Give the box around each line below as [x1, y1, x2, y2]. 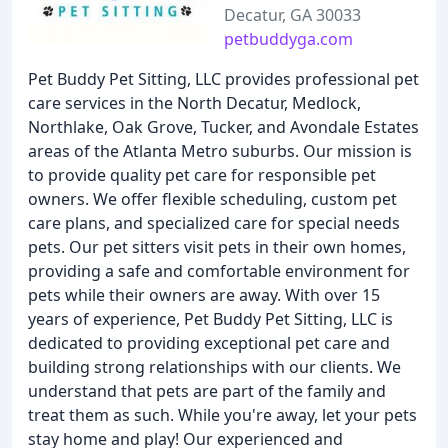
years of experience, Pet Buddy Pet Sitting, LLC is [28, 308, 393, 330]
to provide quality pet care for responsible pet [28, 164, 376, 186]
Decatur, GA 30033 [224, 4, 361, 26]
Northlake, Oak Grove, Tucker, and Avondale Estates [28, 116, 419, 138]
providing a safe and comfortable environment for [28, 260, 410, 282]
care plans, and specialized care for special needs [28, 212, 400, 234]
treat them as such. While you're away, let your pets [28, 404, 417, 426]
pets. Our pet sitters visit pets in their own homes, [28, 236, 406, 258]
